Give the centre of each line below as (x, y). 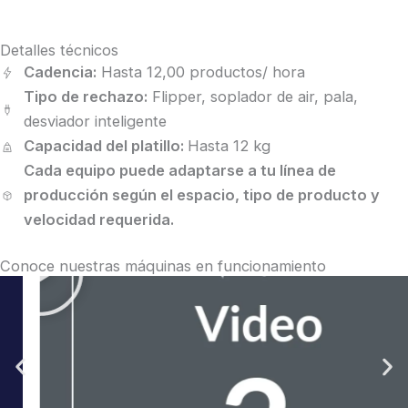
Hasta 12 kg (229, 146)
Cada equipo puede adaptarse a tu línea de (179, 171)
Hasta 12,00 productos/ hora (200, 72)
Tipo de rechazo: (85, 97)
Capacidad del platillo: (105, 146)
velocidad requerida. (98, 220)
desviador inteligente (95, 122)
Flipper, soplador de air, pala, (252, 97)
